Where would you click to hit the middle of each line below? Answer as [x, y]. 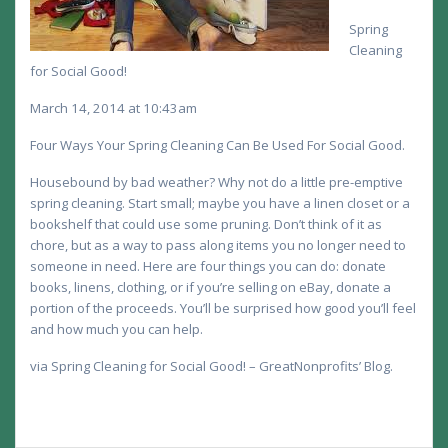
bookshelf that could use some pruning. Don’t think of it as [206, 223]
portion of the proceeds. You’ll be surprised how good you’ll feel [223, 307]
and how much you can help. [116, 328]
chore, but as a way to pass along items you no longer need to [218, 244]
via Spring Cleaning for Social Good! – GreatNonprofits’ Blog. [211, 365]
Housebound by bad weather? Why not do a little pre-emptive [216, 181]
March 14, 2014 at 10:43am [113, 107]
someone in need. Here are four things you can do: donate [208, 265]
